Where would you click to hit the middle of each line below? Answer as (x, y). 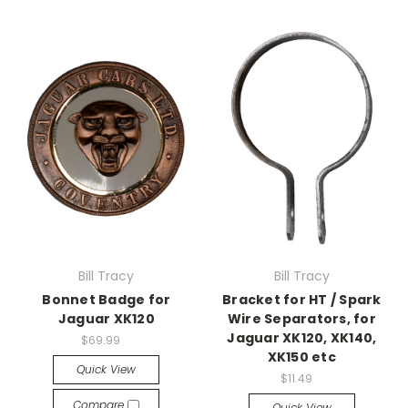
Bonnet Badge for (107, 300)
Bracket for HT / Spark (302, 300)
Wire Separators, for (301, 319)
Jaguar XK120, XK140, (302, 338)
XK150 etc (301, 357)
